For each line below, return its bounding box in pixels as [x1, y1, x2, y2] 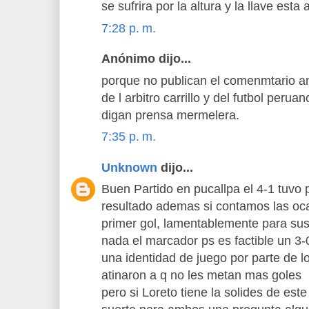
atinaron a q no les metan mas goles [101, 268, 301, 283]
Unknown [101, 160, 157, 175]
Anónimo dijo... [101, 52, 191, 66]
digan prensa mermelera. [101, 108, 239, 122]
